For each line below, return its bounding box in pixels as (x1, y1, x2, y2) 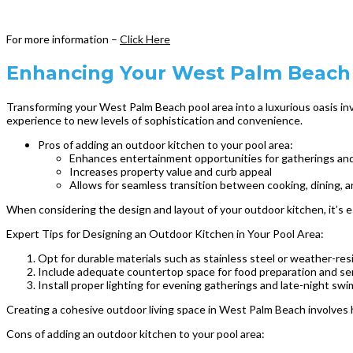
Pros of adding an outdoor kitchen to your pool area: (38, 137, 293, 151)
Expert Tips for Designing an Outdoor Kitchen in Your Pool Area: (6, 226, 324, 240)
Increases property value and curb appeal (69, 164, 272, 178)
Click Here (120, 32, 170, 46)
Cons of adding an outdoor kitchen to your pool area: (6, 326, 265, 340)
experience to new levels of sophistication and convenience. (6, 113, 303, 127)
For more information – (6, 32, 120, 46)
